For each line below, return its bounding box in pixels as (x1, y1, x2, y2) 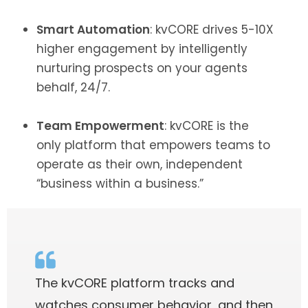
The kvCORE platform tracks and (35, 274, 234, 292)
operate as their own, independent (36, 156, 243, 173)
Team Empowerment (36, 118, 164, 135)
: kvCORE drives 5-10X (150, 21, 274, 38)
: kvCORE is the (164, 118, 249, 135)
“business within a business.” (36, 175, 203, 192)
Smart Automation (36, 21, 150, 38)
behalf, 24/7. (36, 79, 110, 96)
